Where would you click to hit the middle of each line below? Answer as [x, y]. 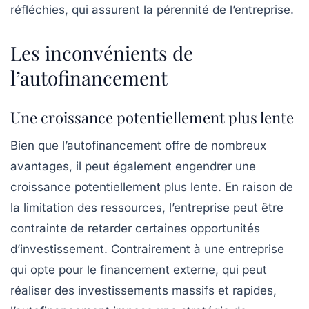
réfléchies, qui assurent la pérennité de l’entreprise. [152, 10]
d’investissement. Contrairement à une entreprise [147, 249]
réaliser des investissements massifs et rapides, [143, 291]
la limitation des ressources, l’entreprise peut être [147, 208]
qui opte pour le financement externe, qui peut [139, 270]
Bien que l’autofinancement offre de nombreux [138, 146]
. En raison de [256, 187]
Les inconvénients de [102, 53]
